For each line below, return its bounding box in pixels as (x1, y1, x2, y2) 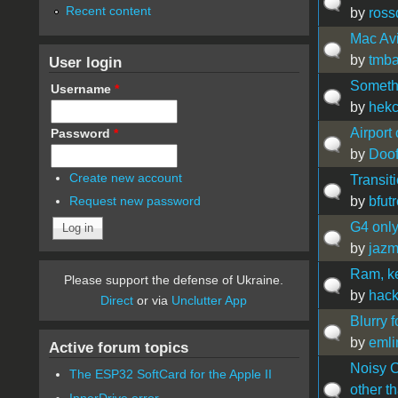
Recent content (65, 3, 151, 18)
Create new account (69, 170, 183, 185)
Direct (100, 293, 134, 308)
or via (133, 293, 172, 308)
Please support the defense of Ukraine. (64, 273, 284, 288)
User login (48, 52, 122, 71)
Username (50, 81, 115, 96)
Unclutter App (171, 293, 248, 308)
